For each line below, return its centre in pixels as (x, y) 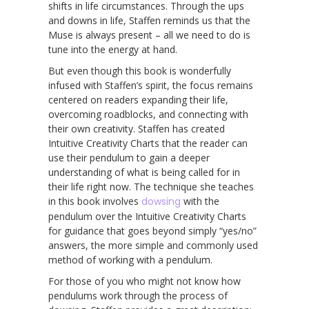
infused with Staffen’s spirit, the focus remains (151, 85)
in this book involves (95, 201)
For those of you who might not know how (144, 281)
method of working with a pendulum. (130, 259)
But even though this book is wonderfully (140, 70)
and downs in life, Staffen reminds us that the (149, 20)
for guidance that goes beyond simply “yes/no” (152, 230)
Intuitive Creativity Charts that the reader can (148, 143)
